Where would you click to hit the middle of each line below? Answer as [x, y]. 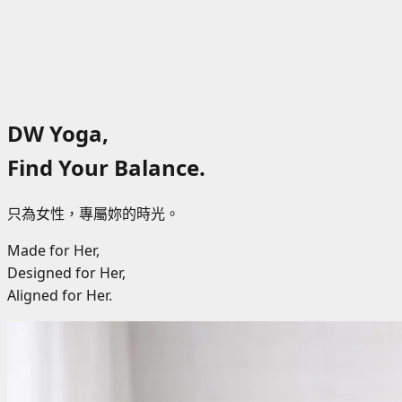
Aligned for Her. [60, 295]
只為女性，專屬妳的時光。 [93, 213]
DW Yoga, [58, 133]
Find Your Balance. [106, 167]
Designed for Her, [66, 272]
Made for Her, [53, 250]
